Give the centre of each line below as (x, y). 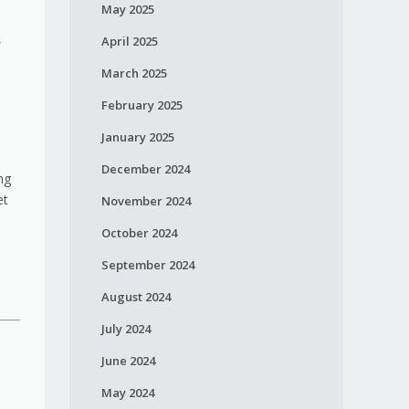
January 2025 (137, 137)
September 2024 (147, 265)
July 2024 (126, 329)
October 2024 (139, 233)
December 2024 (145, 169)
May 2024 (127, 393)
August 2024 (136, 297)
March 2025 (134, 73)
